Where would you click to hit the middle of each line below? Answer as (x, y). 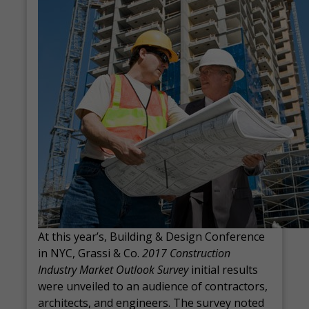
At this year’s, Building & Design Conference (152, 237)
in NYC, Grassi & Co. (90, 253)
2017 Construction (187, 253)
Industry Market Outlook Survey (113, 270)
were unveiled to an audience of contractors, (153, 286)
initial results (223, 270)
